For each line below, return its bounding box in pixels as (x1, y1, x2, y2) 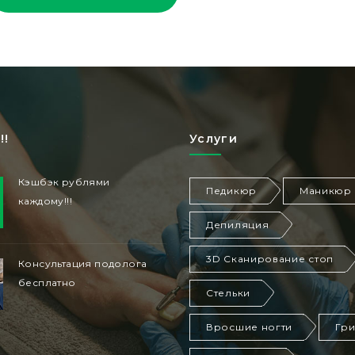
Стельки (206, 287, 250, 300)
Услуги (189, 132, 238, 147)
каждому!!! (18, 195, 72, 208)
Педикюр (206, 185, 257, 197)
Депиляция (206, 219, 269, 231)
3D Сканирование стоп (206, 253, 334, 265)
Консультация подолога (18, 258, 147, 270)
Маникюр (299, 185, 352, 197)
